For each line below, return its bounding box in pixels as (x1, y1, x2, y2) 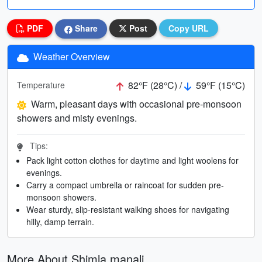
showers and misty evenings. (17, 111, 137, 125)
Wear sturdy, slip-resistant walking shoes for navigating (26, 203, 229, 215)
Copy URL (168, 22, 209, 34)
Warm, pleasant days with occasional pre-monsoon (31, 96, 242, 111)
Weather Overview (31, 49, 110, 63)
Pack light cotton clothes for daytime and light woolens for (26, 154, 239, 166)
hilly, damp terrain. (26, 215, 94, 227)
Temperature (17, 79, 65, 91)
